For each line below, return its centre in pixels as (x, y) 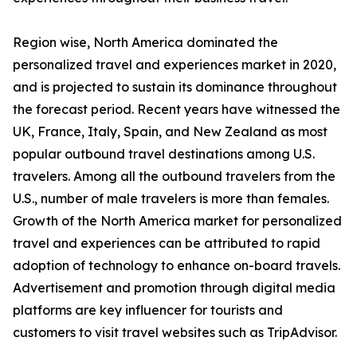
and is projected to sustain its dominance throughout (175, 87)
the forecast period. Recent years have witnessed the (177, 110)
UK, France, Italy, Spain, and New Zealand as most (170, 132)
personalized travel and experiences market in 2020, (175, 65)
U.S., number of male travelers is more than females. (171, 199)
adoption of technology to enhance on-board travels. (177, 266)
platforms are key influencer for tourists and (148, 310)
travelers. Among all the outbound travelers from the (174, 177)
